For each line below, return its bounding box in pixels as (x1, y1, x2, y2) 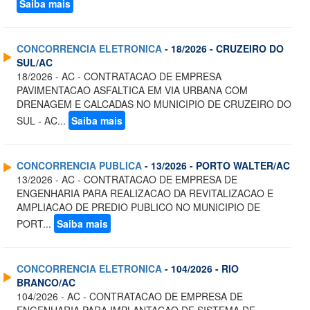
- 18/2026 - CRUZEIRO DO (162, 42, 284, 56)
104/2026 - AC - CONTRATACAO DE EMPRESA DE (17, 289, 243, 304)
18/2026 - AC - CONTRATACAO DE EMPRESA (17, 69, 221, 84)
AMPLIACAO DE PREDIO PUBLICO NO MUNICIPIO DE (17, 200, 260, 215)
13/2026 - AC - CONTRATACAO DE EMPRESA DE (17, 172, 237, 187)
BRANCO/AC (17, 275, 75, 290)
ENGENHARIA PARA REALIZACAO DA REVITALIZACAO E (17, 186, 273, 201)
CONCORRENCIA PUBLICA (17, 158, 142, 173)
